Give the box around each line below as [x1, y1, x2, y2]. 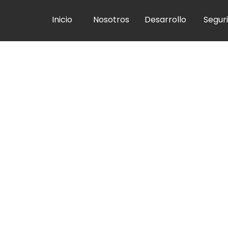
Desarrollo [144, 13, 186, 25]
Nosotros [93, 13, 129, 25]
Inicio [51, 13, 72, 25]
